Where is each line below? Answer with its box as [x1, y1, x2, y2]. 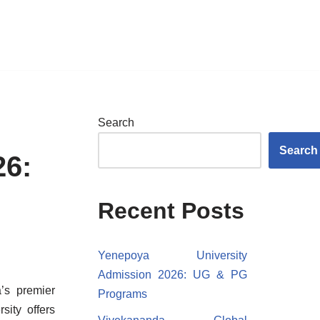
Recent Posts [97, 198, 244, 224]
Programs [97, 288, 147, 300]
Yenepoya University [97, 249, 247, 261]
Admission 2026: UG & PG [97, 269, 247, 281]
